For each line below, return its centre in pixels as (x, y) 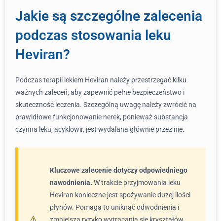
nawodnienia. (71, 183)
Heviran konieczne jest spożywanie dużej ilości (120, 195)
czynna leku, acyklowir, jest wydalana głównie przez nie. (100, 129)
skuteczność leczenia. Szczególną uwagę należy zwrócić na (106, 105)
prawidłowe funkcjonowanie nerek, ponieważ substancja (102, 117)
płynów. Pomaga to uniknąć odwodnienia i (114, 207)
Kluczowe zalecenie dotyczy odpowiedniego (119, 170)
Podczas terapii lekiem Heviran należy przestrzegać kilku (101, 80)
